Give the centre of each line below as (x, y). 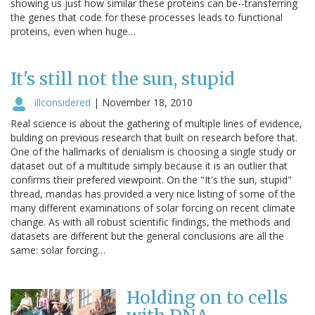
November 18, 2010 (147, 102)
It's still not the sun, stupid (123, 79)
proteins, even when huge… (73, 31)
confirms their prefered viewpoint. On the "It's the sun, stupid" (151, 179)
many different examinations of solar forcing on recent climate (153, 207)
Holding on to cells (207, 297)
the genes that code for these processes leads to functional (147, 17)
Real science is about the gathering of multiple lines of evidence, (156, 123)
